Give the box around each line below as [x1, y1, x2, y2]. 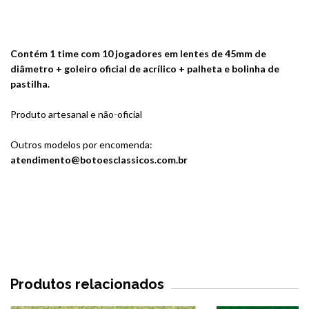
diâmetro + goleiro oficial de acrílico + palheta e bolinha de [10, 62, 279, 74]
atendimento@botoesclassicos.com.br [10, 153, 188, 166]
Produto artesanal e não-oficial [10, 108, 142, 120]
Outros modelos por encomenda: [10, 138, 152, 150]
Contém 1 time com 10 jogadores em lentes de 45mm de [10, 47, 266, 59]
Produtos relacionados [10, 275, 164, 292]
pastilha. [10, 77, 50, 90]
